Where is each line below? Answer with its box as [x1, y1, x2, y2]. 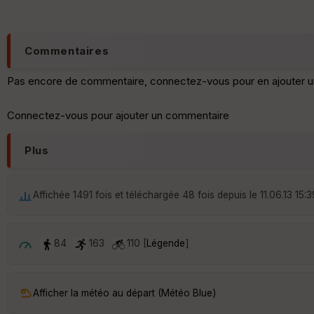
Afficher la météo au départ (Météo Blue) [33, 287, 216, 299]
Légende [146, 238, 185, 250]
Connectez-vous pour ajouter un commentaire [7, 109, 229, 123]
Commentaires [25, 44, 109, 58]
